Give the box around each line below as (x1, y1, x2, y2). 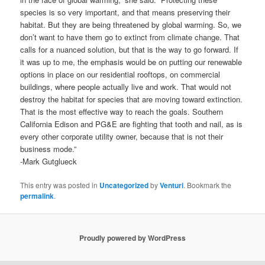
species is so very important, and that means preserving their (20, 7, 231, 18)
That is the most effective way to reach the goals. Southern (20, 106, 224, 118)
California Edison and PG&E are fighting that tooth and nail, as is (20, 118, 243, 130)
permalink (20, 190, 54, 202)
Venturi (160, 180, 184, 191)
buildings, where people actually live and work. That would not (20, 81, 232, 93)
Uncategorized (99, 180, 149, 191)
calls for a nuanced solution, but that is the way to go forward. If (20, 44, 239, 56)
